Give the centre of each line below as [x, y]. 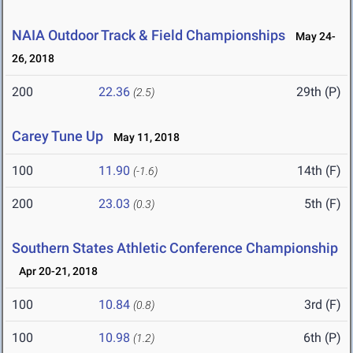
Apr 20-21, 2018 [55, 271]
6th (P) [322, 338]
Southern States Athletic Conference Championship [175, 248]
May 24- [312, 37]
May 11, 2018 [143, 137]
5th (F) [323, 204]
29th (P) [319, 92]
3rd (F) [323, 305]
